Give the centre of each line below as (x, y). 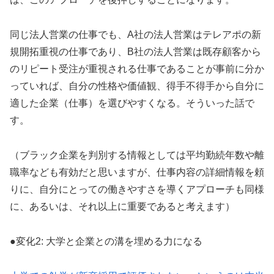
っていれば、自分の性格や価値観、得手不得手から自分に (137, 86)
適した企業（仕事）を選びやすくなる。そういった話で (132, 103)
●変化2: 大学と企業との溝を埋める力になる (106, 241)
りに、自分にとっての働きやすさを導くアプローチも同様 (137, 190)
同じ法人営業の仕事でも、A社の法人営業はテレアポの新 (135, 35)
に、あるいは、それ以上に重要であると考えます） (122, 207)
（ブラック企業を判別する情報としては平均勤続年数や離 (137, 155)
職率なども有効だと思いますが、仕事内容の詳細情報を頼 (137, 172)
